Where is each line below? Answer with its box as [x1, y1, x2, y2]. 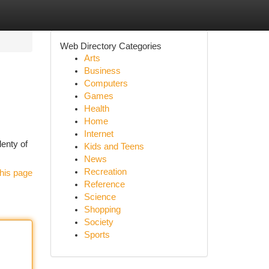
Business [83, 66, 121, 76]
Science [83, 192, 116, 202]
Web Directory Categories [59, 41, 162, 51]
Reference [83, 180, 125, 189]
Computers [83, 79, 128, 88]
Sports [83, 230, 110, 240]
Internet [83, 129, 113, 139]
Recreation [83, 167, 127, 177]
